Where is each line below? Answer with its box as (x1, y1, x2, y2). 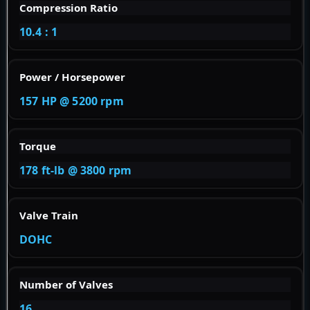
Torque (19, 138, 56, 153)
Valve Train (19, 208, 78, 222)
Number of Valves (19, 277, 113, 291)
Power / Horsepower (19, 69, 125, 84)
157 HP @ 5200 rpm (19, 93, 124, 109)
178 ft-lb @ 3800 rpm (19, 162, 132, 178)
